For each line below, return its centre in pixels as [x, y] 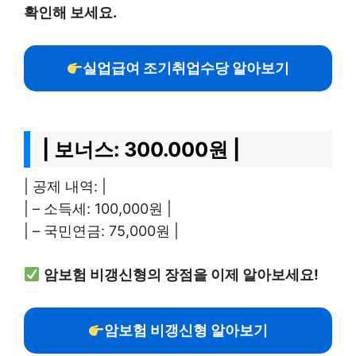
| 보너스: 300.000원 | [141, 149]
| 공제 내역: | [65, 186]
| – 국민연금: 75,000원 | [101, 231]
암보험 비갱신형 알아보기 [186, 330]
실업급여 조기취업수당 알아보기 [186, 68]
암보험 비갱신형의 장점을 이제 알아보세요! [181, 275]
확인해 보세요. [70, 12]
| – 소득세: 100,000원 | [98, 209]
